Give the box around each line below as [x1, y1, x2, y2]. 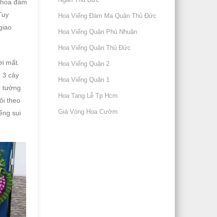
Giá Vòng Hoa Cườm [58, 108, 118, 115]
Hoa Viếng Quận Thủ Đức [58, 44, 131, 51]
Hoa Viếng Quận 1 [58, 76, 110, 83]
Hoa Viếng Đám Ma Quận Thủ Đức [58, 12, 157, 19]
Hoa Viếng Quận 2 [58, 60, 110, 67]
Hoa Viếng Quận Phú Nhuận [58, 28, 138, 35]
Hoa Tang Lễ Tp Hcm [58, 92, 118, 99]
